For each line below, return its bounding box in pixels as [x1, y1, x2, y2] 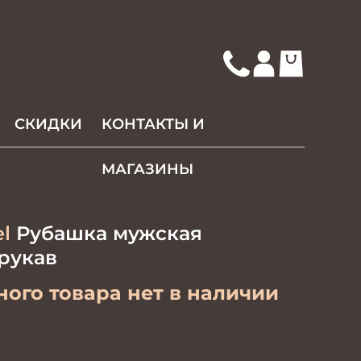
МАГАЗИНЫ [102, 160, 194, 178]
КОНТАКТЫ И [102, 115, 205, 133]
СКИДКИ [15, 115, 83, 133]
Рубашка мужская [10, 222, 202, 245]
